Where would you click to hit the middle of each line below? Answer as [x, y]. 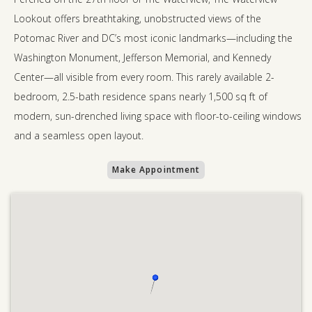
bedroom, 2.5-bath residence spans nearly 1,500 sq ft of [141, 96]
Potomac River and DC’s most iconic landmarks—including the [153, 38]
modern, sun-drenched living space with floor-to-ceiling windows [158, 116]
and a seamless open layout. [79, 135]
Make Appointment [156, 170]
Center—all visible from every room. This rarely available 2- [144, 77]
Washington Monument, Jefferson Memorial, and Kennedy [142, 57]
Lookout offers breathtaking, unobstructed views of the [138, 18]
